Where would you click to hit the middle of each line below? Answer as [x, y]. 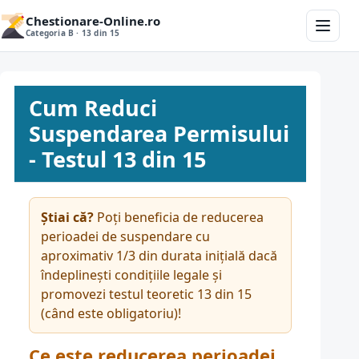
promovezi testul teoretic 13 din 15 [146, 294]
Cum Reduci [93, 108]
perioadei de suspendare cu [125, 236]
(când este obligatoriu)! [111, 313]
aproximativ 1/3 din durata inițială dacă [159, 256]
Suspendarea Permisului [159, 133]
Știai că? [67, 217]
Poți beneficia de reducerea [179, 217]
